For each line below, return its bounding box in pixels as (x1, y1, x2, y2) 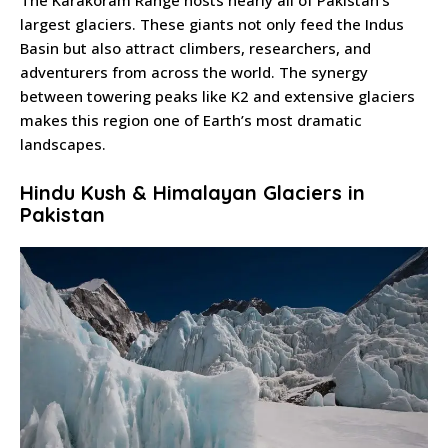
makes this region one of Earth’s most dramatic (20, 110, 362, 131)
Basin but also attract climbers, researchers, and (20, 38, 371, 59)
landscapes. (20, 134, 106, 155)
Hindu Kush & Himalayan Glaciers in (20, 180, 365, 206)
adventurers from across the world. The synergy (20, 62, 368, 83)
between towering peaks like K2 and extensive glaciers (20, 86, 415, 107)
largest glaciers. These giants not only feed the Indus (20, 14, 404, 35)
